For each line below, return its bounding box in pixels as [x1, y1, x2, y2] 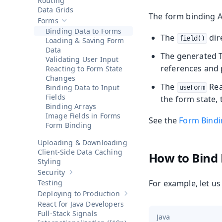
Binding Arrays [46, 102, 97, 111]
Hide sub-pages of [64, 20, 118, 28]
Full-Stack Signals [38, 209, 97, 219]
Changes [46, 73, 76, 83]
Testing [38, 178, 63, 188]
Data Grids [38, 5, 74, 15]
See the [149, 115, 179, 126]
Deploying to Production [38, 188, 120, 198]
